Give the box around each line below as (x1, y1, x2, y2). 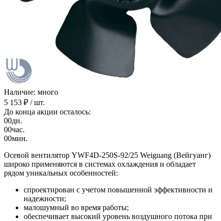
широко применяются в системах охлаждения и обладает (4, 159, 196, 168)
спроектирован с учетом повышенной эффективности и (24, 185, 213, 194)
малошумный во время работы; (24, 203, 129, 212)
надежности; (24, 194, 66, 203)
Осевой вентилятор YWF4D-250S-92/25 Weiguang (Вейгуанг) (4, 150, 211, 159)
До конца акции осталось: (4, 107, 91, 116)
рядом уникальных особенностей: (4, 168, 118, 177)
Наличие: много (4, 87, 58, 96)
